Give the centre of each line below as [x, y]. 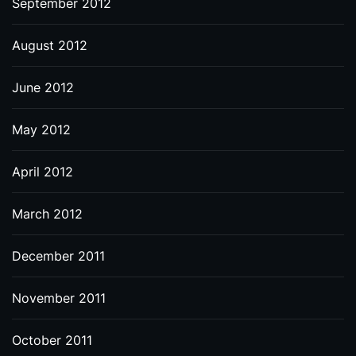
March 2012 [47, 214]
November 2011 [59, 298]
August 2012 [50, 45]
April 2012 [43, 172]
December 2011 [58, 256]
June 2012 [43, 87]
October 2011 [52, 340]
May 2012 [41, 130]
